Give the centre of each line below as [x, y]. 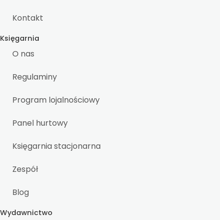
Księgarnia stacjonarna [56, 146]
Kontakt [28, 18]
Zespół [25, 169]
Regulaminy [35, 77]
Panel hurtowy [40, 123]
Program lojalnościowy [56, 100]
